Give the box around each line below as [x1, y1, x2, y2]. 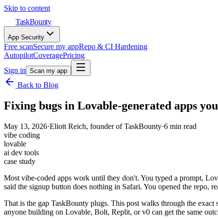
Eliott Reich [50, 122, 86, 130]
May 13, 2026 [4, 122, 47, 130]
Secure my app [33, 42, 79, 51]
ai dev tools [4, 148, 39, 157]
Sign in [4, 66, 26, 74]
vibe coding [4, 130, 40, 139]
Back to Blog [16, 81, 58, 89]
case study [4, 157, 36, 165]
